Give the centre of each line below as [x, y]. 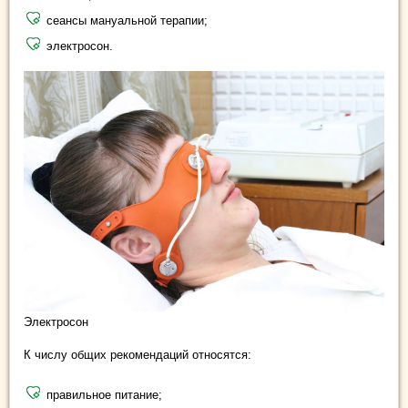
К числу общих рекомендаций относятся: [138, 355]
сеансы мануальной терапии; [127, 21]
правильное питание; [104, 395]
